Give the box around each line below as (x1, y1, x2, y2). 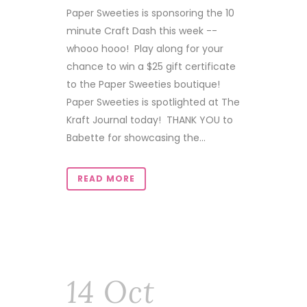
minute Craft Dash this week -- (66, 24, 217, 38)
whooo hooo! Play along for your (66, 42, 223, 56)
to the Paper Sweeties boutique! (66, 77, 220, 91)
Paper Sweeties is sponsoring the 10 (66, 6, 234, 20)
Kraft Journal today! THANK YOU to (66, 113, 233, 127)
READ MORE (77, 173, 135, 184)
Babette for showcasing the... (66, 131, 206, 145)
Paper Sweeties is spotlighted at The (66, 95, 240, 109)
